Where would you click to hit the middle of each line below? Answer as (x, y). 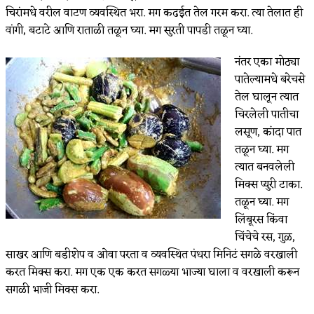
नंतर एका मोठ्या (267, 62)
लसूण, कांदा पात (268, 132)
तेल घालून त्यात (267, 97)
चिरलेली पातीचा (267, 115)
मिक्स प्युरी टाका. (268, 185)
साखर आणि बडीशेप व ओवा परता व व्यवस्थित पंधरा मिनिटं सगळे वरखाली (151, 255)
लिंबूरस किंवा (261, 220)
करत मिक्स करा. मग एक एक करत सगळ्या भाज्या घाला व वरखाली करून (152, 272)
